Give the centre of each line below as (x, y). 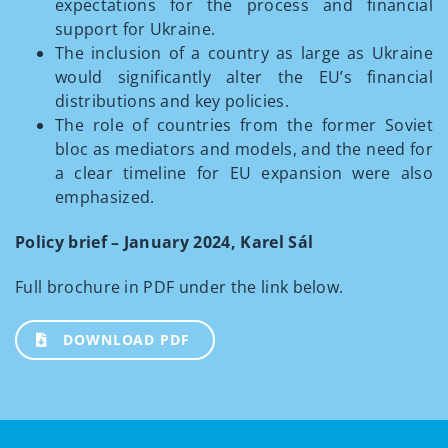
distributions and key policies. (172, 101)
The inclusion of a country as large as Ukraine (244, 53)
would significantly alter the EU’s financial (244, 77)
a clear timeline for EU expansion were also (244, 173)
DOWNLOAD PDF (126, 339)
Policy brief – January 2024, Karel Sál (164, 242)
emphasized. (105, 197)
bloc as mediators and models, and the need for (244, 149)
